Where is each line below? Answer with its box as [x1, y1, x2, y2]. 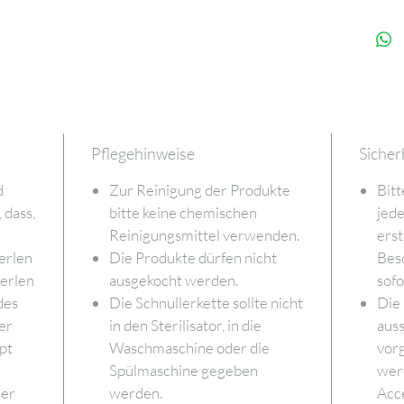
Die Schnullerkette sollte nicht [108, 292, 303, 312]
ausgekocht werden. [108, 270, 238, 289]
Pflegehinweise [90, 142, 195, 163]
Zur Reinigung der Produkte [108, 179, 290, 199]
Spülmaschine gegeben [108, 360, 258, 380]
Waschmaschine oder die [108, 337, 270, 357]
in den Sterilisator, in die [108, 315, 262, 335]
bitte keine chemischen [108, 202, 257, 222]
